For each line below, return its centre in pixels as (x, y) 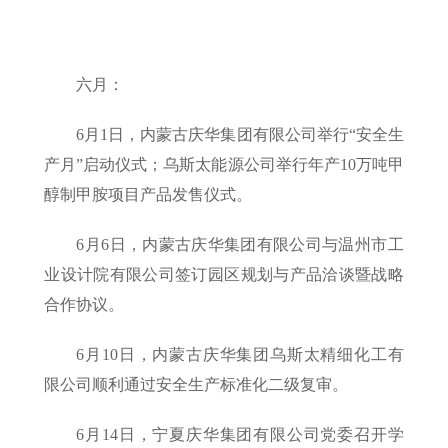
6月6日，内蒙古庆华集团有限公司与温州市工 (240, 245)
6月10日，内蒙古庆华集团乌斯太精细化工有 (240, 355)
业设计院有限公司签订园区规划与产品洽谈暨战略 (224, 275)
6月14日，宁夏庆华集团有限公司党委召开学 (240, 435)
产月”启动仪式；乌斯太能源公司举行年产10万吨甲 (224, 165)
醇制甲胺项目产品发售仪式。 (148, 195)
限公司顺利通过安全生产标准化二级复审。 (196, 385)
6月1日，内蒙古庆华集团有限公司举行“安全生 (240, 135)
